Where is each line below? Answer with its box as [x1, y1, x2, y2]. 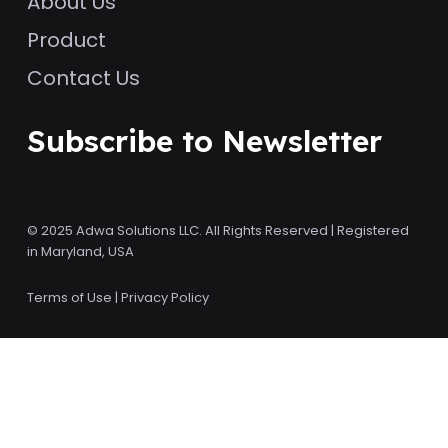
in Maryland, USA [27, 242, 135, 261]
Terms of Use [27, 288, 113, 307]
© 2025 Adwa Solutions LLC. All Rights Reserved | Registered [27, 221, 410, 240]
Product [27, 26, 107, 54]
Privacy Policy [121, 288, 210, 307]
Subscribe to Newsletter [27, 122, 383, 160]
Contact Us [27, 64, 141, 92]
